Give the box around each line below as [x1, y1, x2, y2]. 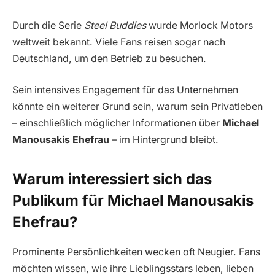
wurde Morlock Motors [146, 19, 253, 31]
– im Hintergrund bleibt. [109, 134, 219, 146]
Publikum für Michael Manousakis [12, 191, 254, 209]
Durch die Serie [12, 19, 84, 31]
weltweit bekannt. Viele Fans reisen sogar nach [12, 36, 225, 48]
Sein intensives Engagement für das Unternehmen [12, 84, 238, 96]
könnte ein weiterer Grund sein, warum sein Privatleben [12, 101, 263, 113]
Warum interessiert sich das [12, 169, 212, 188]
